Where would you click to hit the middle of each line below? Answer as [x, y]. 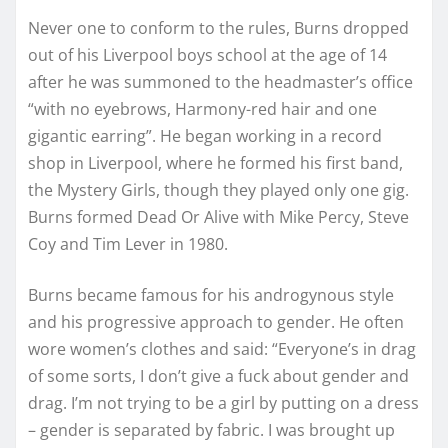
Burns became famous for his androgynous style [211, 295]
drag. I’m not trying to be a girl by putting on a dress [223, 403]
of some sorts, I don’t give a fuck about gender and [218, 376]
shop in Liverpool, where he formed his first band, [215, 163]
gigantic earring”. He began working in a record [205, 136]
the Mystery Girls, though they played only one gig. [218, 190]
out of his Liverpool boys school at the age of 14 [207, 55]
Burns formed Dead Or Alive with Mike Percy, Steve [218, 217]
